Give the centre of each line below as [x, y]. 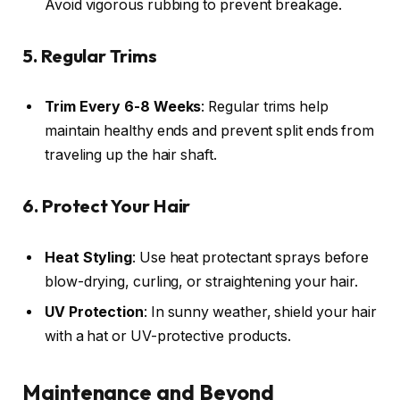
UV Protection [94, 312]
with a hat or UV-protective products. [168, 336]
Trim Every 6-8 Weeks [123, 107]
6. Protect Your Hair [107, 205]
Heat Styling [89, 257]
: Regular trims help [265, 107]
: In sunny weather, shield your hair [260, 312]
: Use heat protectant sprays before [251, 257]
